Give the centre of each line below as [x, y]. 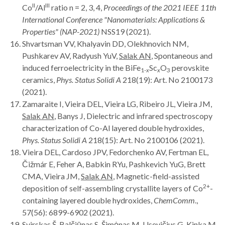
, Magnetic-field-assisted [156, 176]
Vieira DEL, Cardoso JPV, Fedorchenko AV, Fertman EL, [115, 152]
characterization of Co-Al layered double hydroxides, [113, 128]
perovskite [190, 67]
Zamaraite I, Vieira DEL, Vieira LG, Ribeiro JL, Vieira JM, [117, 103]
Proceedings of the [133, 7]
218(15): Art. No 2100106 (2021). [146, 140]
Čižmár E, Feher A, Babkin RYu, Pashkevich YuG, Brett [114, 164]
